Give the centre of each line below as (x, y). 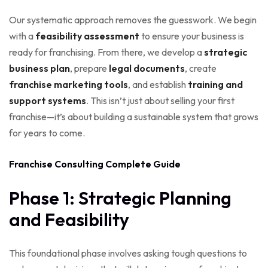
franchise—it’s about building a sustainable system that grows (134, 117)
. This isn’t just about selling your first (160, 101)
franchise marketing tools (68, 85)
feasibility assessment (87, 36)
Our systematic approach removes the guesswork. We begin (133, 20)
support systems (48, 101)
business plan (39, 68)
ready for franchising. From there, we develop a (106, 52)
